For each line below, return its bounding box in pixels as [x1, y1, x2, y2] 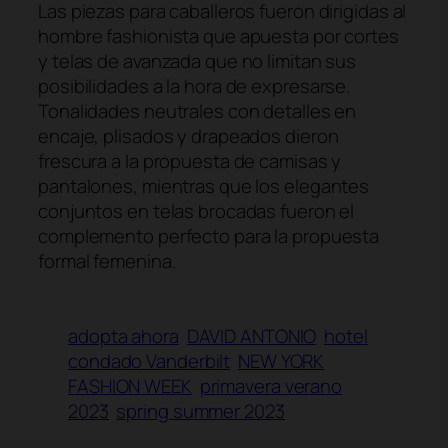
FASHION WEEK [68, 373, 192, 400]
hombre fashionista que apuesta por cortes [38, 23, 399, 50]
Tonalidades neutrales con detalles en [38, 98, 357, 125]
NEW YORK [238, 348, 325, 375]
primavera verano [199, 373, 343, 400]
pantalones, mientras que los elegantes [38, 173, 370, 200]
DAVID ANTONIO [186, 323, 317, 350]
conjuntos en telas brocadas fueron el [38, 198, 355, 225]
